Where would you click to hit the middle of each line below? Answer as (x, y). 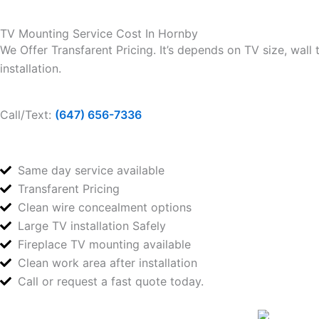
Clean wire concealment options (105, 207)
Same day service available (91, 170)
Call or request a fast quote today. (111, 281)
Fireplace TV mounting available (104, 244)
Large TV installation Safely (92, 225)
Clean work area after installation (108, 262)
